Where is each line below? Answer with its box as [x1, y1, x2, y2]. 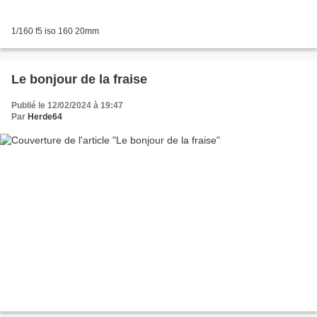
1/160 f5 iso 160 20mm [11, 25, 99, 36]
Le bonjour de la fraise [11, 71, 147, 86]
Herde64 [28, 111, 62, 122]
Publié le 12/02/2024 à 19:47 [11, 100, 123, 110]
